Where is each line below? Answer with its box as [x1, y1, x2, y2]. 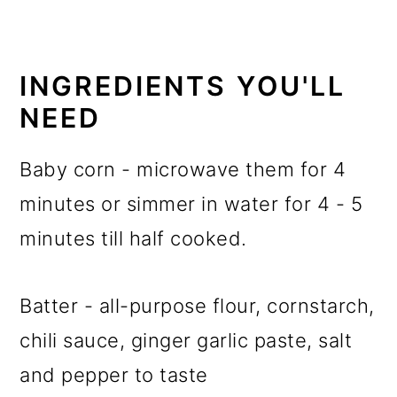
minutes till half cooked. [19, 227, 247, 250]
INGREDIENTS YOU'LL [19, 70, 346, 102]
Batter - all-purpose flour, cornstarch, [19, 294, 375, 317]
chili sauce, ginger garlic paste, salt [19, 329, 353, 352]
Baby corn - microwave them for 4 [19, 158, 346, 181]
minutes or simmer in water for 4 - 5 [19, 192, 363, 215]
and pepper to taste [19, 363, 208, 386]
